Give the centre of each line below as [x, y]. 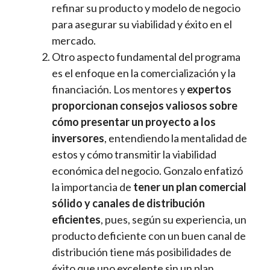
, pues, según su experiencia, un [174, 220]
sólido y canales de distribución [129, 203]
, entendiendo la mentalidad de [176, 138]
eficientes [77, 220]
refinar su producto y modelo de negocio [146, 8]
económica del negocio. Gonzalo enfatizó [148, 171]
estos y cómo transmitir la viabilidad [134, 155]
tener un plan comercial [190, 187]
